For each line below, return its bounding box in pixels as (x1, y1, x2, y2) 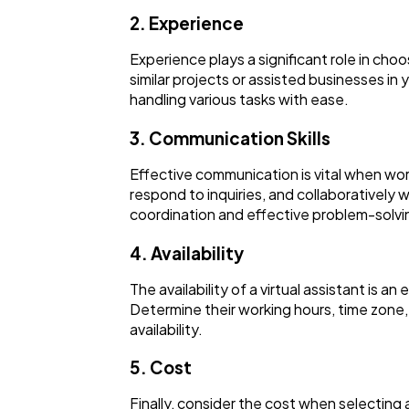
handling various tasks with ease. (130, 89, 349, 110)
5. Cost (130, 357, 192, 379)
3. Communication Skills (130, 128, 330, 150)
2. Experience (130, 13, 244, 35)
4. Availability (130, 242, 244, 264)
